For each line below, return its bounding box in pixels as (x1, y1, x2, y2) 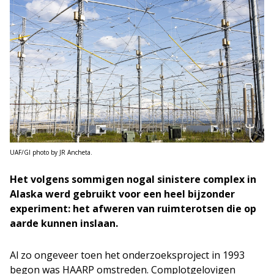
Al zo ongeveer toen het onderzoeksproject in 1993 (10, 248, 245, 262)
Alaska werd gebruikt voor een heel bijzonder (10, 187, 235, 201)
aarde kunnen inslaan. (10, 216, 118, 230)
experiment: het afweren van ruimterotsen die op (10, 201, 256, 215)
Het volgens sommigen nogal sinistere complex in (10, 172, 256, 186)
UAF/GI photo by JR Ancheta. (10, 147, 92, 157)
